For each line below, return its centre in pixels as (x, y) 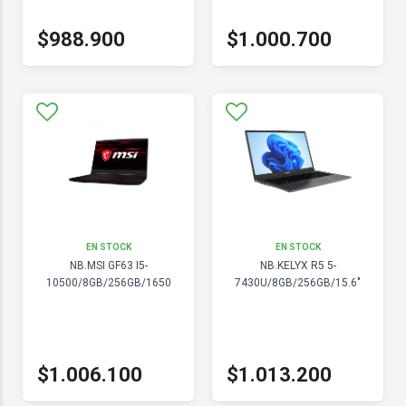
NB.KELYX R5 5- (298, 266)
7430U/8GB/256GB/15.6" (298, 283)
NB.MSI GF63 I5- (108, 266)
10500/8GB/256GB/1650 (108, 283)
